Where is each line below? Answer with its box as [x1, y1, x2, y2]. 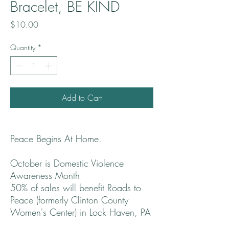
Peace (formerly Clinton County [10, 194, 128, 207]
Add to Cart [62, 92, 102, 104]
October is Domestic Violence [10, 157, 124, 170]
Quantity [10, 42, 35, 53]
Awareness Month [10, 169, 80, 182]
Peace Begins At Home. [10, 132, 102, 145]
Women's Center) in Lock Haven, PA [10, 206, 151, 219]
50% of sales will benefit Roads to [10, 181, 141, 194]
